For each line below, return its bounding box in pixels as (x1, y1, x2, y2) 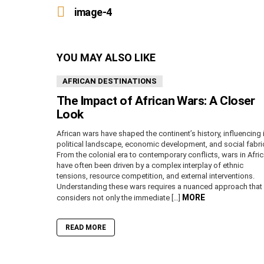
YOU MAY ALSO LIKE (57, 51, 156, 64)
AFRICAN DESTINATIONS (62, 76, 157, 85)
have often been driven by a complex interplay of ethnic (57, 160, 243, 170)
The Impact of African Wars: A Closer (57, 93, 255, 108)
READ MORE (65, 223, 106, 232)
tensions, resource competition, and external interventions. (57, 171, 255, 180)
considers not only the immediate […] (57, 193, 182, 202)
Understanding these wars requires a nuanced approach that (57, 181, 262, 191)
